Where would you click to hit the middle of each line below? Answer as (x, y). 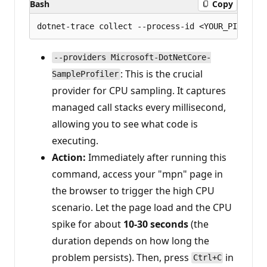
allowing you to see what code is (125, 124)
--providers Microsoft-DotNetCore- (132, 58)
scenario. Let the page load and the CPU (142, 207)
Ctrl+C (207, 258)
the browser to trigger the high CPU (133, 190)
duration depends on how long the (131, 240)
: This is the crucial (161, 74)
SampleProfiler (85, 74)
